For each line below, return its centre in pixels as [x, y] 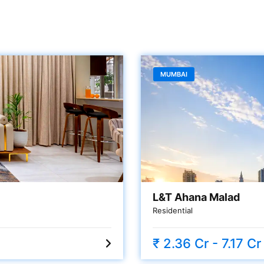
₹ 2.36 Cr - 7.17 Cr [207, 244]
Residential [173, 211]
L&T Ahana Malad [196, 197]
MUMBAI [174, 74]
